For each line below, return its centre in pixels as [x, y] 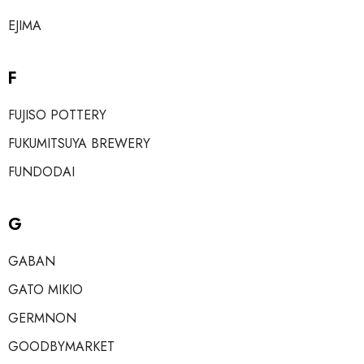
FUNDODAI [41, 172]
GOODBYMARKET [61, 347]
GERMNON [42, 318]
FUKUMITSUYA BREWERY [79, 143]
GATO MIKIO [45, 290]
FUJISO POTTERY [57, 115]
